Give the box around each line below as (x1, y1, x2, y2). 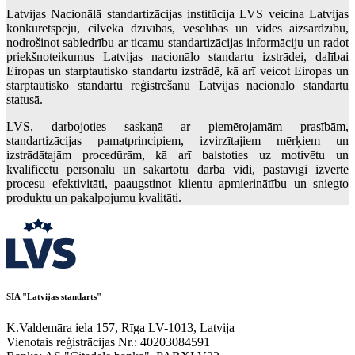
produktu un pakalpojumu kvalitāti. (6, 190, 181, 204)
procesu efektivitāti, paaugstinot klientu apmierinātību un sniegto (6, 176, 349, 190)
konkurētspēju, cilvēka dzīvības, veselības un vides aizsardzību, (6, 21, 349, 35)
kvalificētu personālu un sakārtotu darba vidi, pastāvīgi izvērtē (6, 162, 349, 176)
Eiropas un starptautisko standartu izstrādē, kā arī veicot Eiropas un (6, 63, 349, 78)
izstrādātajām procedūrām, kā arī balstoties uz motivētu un (6, 147, 349, 162)
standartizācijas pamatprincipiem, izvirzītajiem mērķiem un (6, 133, 349, 147)
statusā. (6, 92, 43, 106)
